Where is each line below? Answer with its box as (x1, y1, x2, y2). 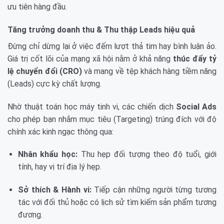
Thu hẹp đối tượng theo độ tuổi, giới (77, 149, 217, 159)
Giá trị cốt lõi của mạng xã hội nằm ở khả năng (7, 53, 173, 63)
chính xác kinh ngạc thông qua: (7, 126, 113, 136)
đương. (17, 210, 42, 220)
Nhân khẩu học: (17, 149, 78, 159)
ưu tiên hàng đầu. (7, 2, 67, 12)
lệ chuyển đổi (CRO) (7, 66, 82, 76)
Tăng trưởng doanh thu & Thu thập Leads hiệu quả (7, 24, 195, 34)
